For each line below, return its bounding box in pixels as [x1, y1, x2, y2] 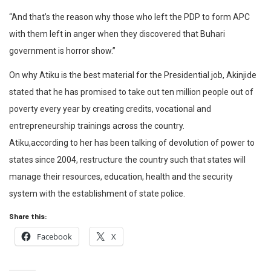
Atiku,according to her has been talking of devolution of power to [9, 138, 255, 148]
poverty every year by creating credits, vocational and [9, 104, 211, 114]
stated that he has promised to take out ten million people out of [9, 87, 253, 97]
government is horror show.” [9, 46, 116, 56]
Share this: [9, 212, 47, 221]
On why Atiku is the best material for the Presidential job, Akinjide [9, 70, 256, 80]
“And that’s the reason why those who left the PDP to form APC [9, 12, 250, 22]
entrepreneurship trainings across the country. [9, 121, 184, 131]
